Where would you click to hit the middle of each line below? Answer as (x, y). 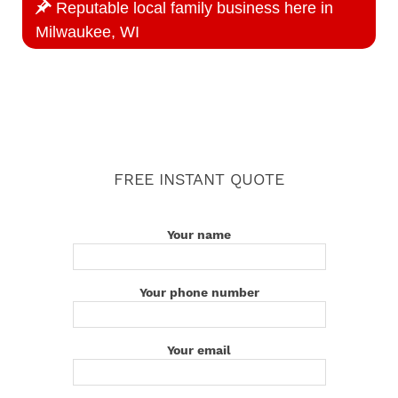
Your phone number (199, 293)
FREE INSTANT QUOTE (199, 179)
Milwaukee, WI (88, 32)
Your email (199, 350)
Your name (199, 235)
